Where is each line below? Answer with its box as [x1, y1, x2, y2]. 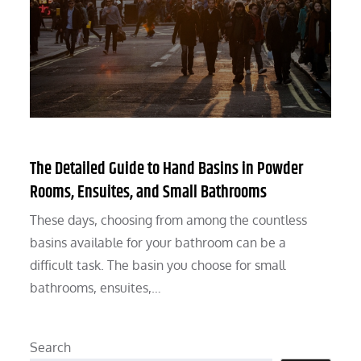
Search [30, 339, 72, 356]
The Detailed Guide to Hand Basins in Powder [30, 156, 304, 183]
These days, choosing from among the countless [30, 212, 308, 229]
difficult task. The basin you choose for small [30, 257, 286, 274]
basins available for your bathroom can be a [30, 234, 287, 251]
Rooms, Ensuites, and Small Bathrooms [30, 180, 268, 206]
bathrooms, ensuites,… [30, 280, 162, 297]
